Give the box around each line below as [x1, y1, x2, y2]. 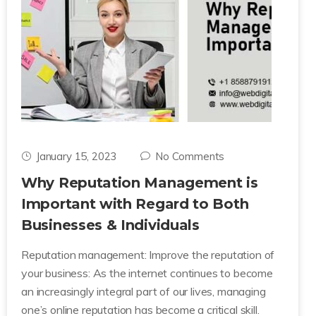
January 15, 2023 [35, 150, 117, 163]
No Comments [154, 150, 225, 163]
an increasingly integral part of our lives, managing [21, 284, 266, 298]
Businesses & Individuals [21, 217, 200, 233]
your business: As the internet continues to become [21, 266, 273, 280]
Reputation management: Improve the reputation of [21, 248, 275, 262]
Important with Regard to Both [21, 195, 249, 212]
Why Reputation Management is [21, 174, 258, 191]
